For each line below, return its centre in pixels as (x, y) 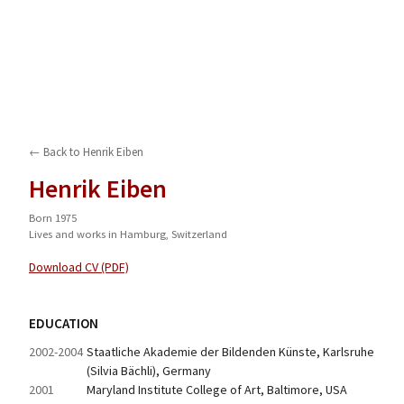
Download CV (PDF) (79, 267)
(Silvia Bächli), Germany (149, 371)
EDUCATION (64, 323)
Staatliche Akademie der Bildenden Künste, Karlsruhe (230, 352)
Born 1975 (53, 218)
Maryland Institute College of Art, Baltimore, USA (217, 390)
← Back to (56, 152)
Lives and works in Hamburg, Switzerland (128, 234)
